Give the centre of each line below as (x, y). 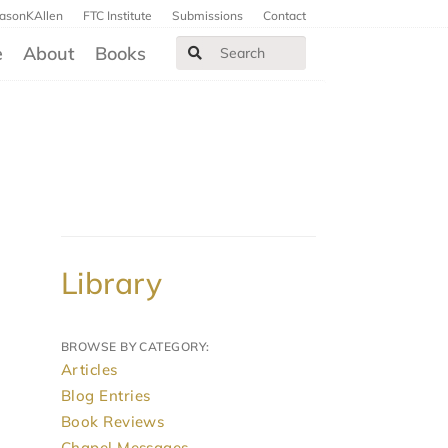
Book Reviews (113, 421)
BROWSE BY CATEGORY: (135, 346)
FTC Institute (117, 15)
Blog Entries (106, 395)
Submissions (207, 15)
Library (112, 283)
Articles (89, 369)
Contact (284, 15)
